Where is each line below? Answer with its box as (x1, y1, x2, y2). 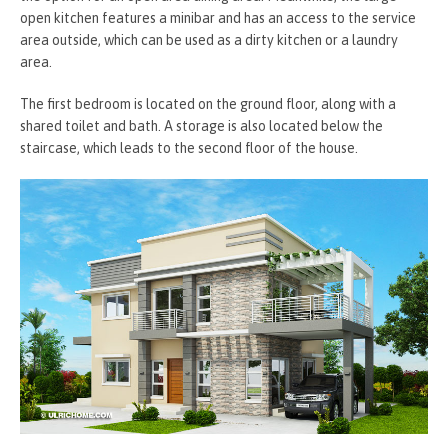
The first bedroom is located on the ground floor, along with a (20, 96, 396, 112)
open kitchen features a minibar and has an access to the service (20, 10, 416, 26)
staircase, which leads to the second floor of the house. (20, 140, 358, 156)
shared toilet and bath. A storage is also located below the (20, 118, 383, 134)
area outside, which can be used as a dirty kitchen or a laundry (20, 32, 398, 48)
